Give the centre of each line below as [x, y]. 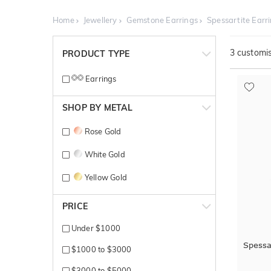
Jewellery [100, 20]
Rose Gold [103, 131]
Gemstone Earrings [162, 20]
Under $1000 [95, 228]
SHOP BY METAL [98, 107]
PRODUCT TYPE [96, 54]
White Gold [105, 154]
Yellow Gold [106, 177]
